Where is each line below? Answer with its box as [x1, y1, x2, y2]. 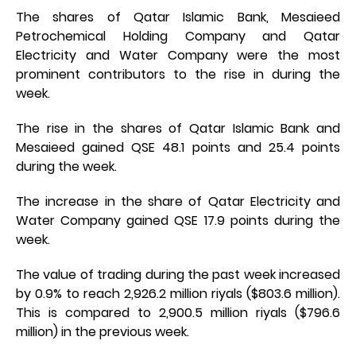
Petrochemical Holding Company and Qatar [16, 27, 340, 46]
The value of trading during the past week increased [16, 265, 340, 284]
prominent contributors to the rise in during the [16, 65, 340, 84]
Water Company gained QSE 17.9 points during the [16, 211, 340, 230]
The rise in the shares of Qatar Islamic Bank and [16, 119, 340, 138]
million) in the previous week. [16, 323, 189, 342]
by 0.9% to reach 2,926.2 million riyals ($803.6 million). [16, 284, 340, 304]
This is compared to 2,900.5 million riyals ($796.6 [16, 304, 340, 323]
